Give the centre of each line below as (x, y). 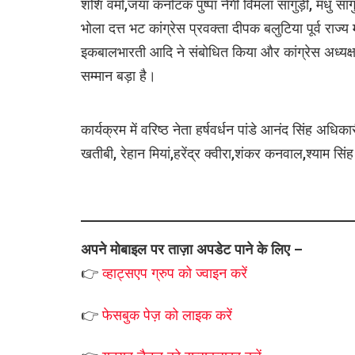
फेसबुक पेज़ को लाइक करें (167, 315)
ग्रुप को (174, 273)
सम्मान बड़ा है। (118, 75)
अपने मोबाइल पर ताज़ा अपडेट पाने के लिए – (192, 249)
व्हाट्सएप (127, 273)
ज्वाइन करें (221, 273)
